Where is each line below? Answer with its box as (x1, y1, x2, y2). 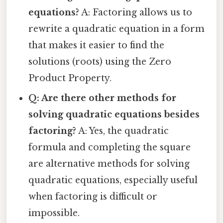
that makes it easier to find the (28, 39, 165, 51)
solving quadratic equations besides (28, 109, 200, 120)
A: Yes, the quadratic (76, 125, 169, 136)
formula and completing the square (28, 141, 191, 153)
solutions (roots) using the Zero (28, 56, 172, 67)
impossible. (28, 207, 80, 219)
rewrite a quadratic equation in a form (28, 23, 205, 34)
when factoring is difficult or (28, 191, 158, 202)
